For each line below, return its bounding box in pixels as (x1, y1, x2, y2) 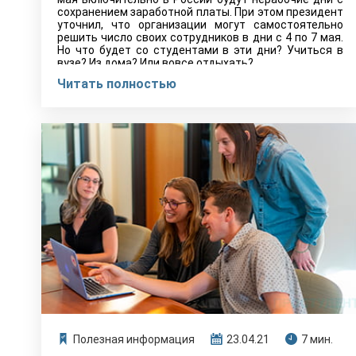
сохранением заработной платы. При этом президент (57, 6, 343, 18)
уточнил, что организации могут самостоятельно (57, 18, 343, 31)
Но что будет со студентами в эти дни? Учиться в (57, 44, 343, 56)
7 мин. (301, 333, 333, 346)
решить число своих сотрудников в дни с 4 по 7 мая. (57, 31, 343, 44)
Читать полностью (57, 76, 176, 91)
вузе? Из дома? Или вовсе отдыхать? (57, 56, 253, 69)
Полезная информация (73, 333, 195, 346)
